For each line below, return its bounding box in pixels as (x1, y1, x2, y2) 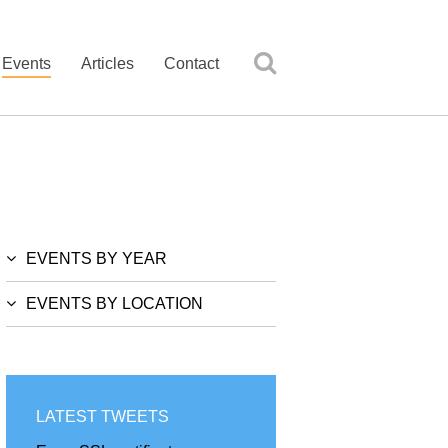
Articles (81, 55, 134, 72)
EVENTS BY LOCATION (26, 295, 203, 313)
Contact (164, 55, 219, 72)
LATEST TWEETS (36, 408, 169, 426)
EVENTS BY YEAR (26, 250, 167, 268)
